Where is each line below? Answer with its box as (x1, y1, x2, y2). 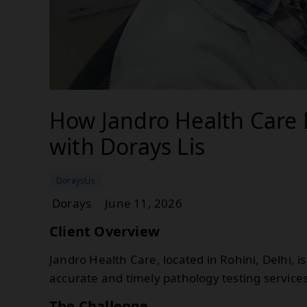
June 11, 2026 (105, 195, 182, 211)
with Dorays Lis (49, 131, 205, 161)
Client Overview (49, 221, 160, 241)
